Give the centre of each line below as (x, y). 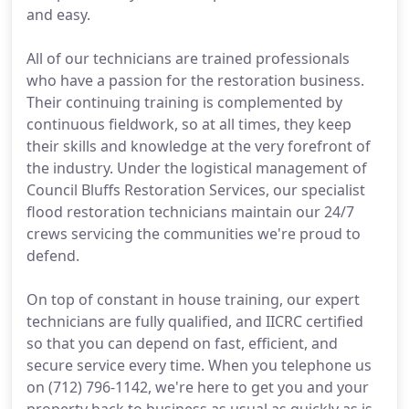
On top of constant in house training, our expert (193, 299)
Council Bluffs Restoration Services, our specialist (196, 190)
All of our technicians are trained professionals (188, 58)
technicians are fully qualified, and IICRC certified (195, 321)
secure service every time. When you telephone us (199, 365)
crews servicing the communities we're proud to (194, 234)
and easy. (58, 15)
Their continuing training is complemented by (184, 102)
